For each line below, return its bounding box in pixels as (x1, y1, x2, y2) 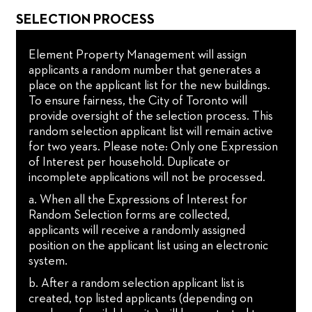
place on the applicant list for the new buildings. (29, 79, 271, 92)
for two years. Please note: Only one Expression (29, 140, 279, 153)
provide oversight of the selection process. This (29, 109, 274, 123)
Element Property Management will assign (29, 48, 247, 61)
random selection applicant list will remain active (29, 125, 274, 138)
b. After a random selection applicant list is (29, 276, 245, 290)
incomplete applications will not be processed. (29, 171, 266, 184)
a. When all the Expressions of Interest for (29, 193, 248, 206)
